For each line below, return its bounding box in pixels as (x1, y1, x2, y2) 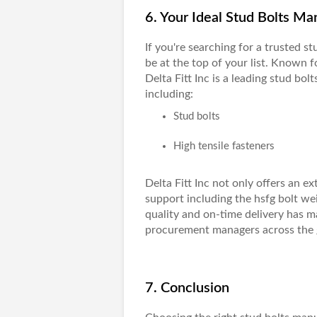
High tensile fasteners (173, 141, 275, 151)
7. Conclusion (144, 281, 229, 295)
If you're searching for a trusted (144, 42, 304, 53)
